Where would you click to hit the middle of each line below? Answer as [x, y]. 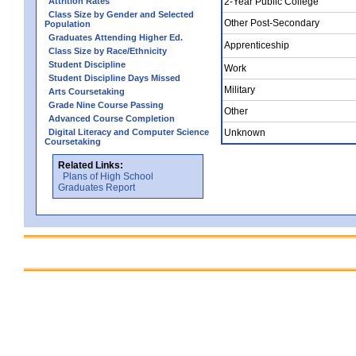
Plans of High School [108, 176]
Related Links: [91, 165]
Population [68, 23]
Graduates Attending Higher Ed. [116, 37]
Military [240, 89]
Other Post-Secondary [272, 23]
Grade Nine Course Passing [106, 104]
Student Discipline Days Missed [114, 77]
